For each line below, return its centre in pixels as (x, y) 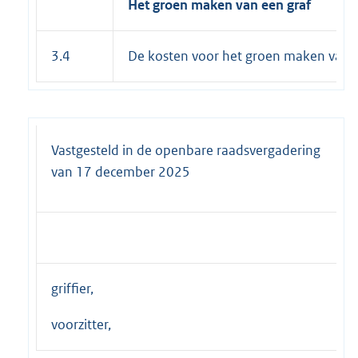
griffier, (72, 288)
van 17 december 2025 (121, 171)
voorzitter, (81, 324)
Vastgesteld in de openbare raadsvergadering (186, 150)
